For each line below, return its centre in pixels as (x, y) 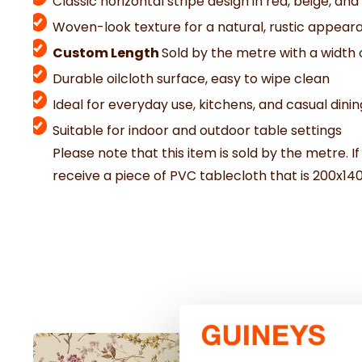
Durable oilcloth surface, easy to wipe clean (191, 79)
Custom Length (107, 53)
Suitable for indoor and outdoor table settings (197, 130)
